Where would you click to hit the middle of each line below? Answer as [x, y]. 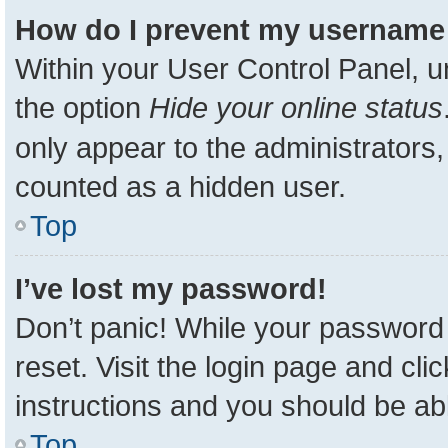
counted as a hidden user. [180, 186]
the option [82, 107]
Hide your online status [296, 107]
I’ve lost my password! [171, 288]
